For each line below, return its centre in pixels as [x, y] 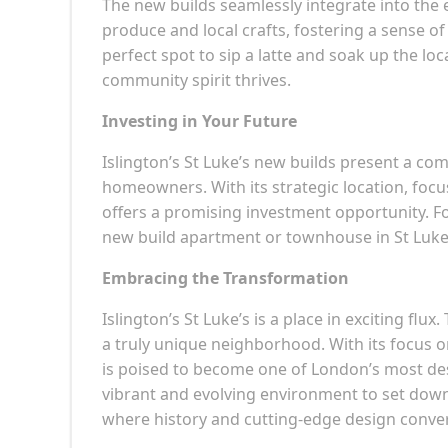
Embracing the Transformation [225, 277]
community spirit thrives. [196, 79]
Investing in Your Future [199, 120]
